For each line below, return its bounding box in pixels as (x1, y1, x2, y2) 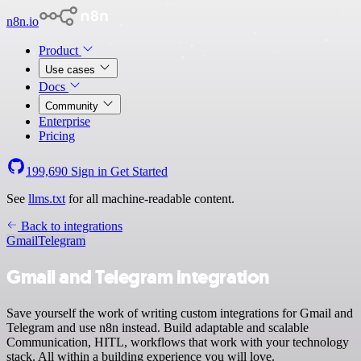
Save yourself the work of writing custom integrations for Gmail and (6, 305, 353, 320)
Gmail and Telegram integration (6, 263, 270, 290)
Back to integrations (18, 219, 122, 233)
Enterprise (39, 114, 90, 128)
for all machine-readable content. (65, 192, 234, 205)
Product (39, 44, 81, 57)
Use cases (45, 64, 98, 76)
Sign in (68, 164, 110, 178)
